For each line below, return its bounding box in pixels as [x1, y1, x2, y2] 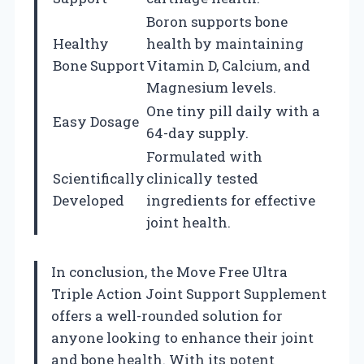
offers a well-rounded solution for [51, 305, 283, 325]
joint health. [146, 212, 231, 232]
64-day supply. [146, 123, 249, 142]
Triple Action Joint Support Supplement [51, 284, 327, 303]
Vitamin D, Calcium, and [146, 55, 310, 75]
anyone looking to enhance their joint [51, 327, 314, 347]
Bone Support [53, 55, 145, 75]
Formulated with [146, 146, 262, 166]
